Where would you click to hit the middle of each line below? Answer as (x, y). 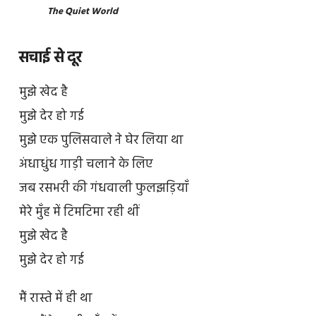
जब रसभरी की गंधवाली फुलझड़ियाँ (104, 189)
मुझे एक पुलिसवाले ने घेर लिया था (101, 141)
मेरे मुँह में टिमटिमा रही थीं (79, 213)
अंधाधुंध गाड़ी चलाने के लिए (86, 165)
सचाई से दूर (50, 58)
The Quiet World (82, 12)
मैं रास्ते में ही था (55, 298)
